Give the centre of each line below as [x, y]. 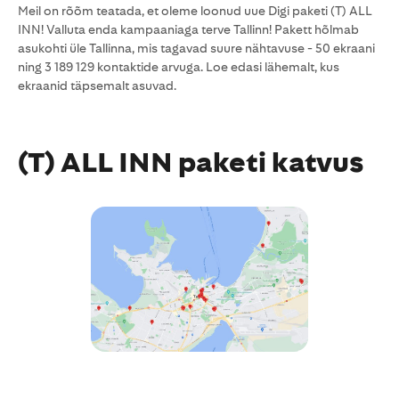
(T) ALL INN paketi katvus [191, 163]
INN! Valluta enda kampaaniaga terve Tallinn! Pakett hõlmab [188, 29]
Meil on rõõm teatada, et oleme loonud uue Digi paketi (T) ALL [195, 11]
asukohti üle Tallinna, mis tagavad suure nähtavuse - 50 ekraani [196, 48]
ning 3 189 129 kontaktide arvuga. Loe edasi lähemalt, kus [179, 67]
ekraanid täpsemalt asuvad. [97, 85]
